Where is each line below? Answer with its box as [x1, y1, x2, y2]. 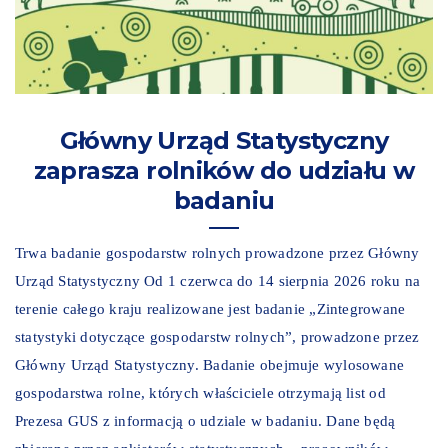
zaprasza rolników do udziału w [33, 155, 415, 185]
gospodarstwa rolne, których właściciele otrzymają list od [15, 384, 386, 401]
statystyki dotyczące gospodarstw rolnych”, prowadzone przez [15, 328, 420, 345]
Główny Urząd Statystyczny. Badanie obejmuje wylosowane [15, 356, 405, 373]
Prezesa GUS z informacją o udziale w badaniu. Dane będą [15, 412, 396, 429]
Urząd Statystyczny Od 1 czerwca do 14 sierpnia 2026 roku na [15, 272, 421, 289]
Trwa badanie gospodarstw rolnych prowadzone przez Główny [15, 244, 420, 261]
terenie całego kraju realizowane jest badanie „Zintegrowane [15, 300, 406, 317]
